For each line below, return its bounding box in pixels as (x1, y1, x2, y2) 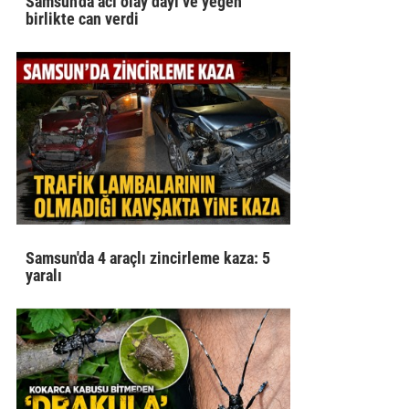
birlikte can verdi (26, 8, 140, 28)
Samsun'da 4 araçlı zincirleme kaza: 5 (26, 247, 271, 267)
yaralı (26, 265, 63, 285)
